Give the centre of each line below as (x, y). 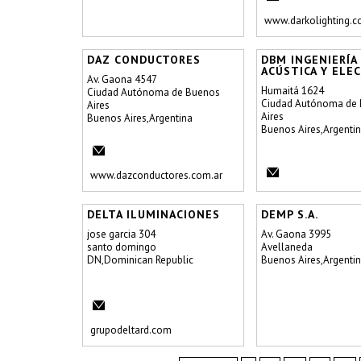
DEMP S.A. (290, 214)
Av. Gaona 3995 (296, 234)
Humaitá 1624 (293, 91)
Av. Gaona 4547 (122, 79)
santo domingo (122, 247)
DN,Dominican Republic (140, 260)
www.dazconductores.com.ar (156, 175)
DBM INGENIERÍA (309, 60)
